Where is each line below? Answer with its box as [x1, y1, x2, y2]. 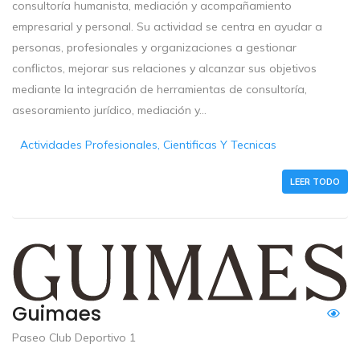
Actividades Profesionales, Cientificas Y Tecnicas [20, 137, 277, 152]
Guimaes [12, 300, 101, 329]
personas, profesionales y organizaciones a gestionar [12, 39, 297, 55]
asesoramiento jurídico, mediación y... [12, 102, 207, 117]
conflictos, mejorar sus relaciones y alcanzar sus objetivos [12, 60, 317, 76]
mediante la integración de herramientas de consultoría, [12, 81, 307, 96]
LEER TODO [290, 175, 340, 187]
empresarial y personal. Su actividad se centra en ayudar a [12, 18, 322, 34]
